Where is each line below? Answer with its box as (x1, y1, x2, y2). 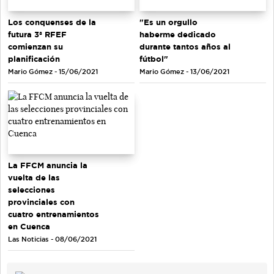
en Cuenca (8, 221, 50, 231)
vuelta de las (8, 172, 60, 182)
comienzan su (8, 42, 63, 51)
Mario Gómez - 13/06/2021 (139, 68, 229, 76)
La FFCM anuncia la (8, 160, 87, 169)
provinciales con (8, 197, 75, 206)
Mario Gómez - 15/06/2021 (8, 68, 98, 76)
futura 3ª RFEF (8, 30, 67, 39)
